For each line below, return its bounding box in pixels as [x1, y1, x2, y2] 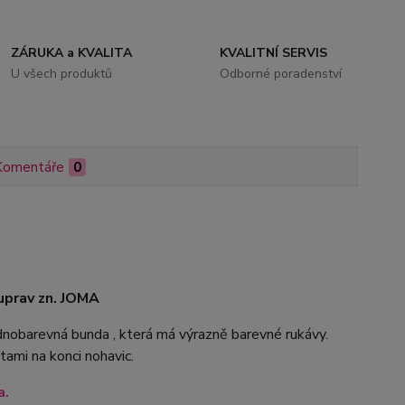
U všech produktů [11, 65, 113, 82]
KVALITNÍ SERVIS [219, 44, 327, 61]
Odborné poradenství [219, 65, 342, 82]
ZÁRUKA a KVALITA [11, 44, 133, 61]
